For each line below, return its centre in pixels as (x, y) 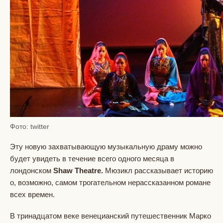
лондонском (32, 170)
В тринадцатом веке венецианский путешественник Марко (111, 216)
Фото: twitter (30, 126)
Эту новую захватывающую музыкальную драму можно (106, 146)
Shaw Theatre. (78, 170)
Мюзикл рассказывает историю (158, 170)
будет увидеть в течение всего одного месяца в (92, 158)
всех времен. (32, 194)
